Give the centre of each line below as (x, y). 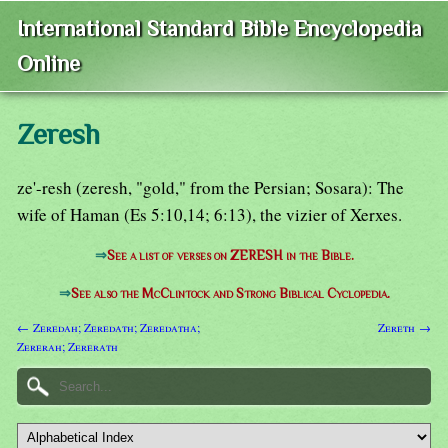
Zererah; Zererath (67, 345)
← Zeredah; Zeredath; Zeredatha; (108, 326)
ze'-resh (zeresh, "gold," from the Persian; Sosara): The (210, 188)
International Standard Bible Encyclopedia (219, 29)
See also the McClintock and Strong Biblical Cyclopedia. (230, 294)
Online (48, 64)
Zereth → (404, 326)
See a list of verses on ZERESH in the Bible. (230, 256)
